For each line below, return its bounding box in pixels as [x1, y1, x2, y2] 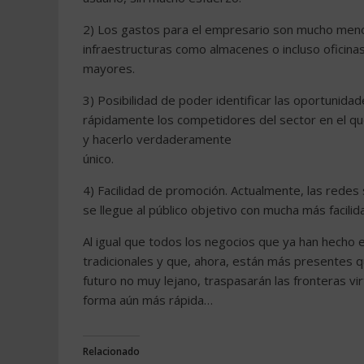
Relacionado [83, 344, 140, 358]
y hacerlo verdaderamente [83, 131, 232, 147]
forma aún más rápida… [83, 292, 213, 308]
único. [83, 150, 114, 167]
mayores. [83, 60, 135, 76]
